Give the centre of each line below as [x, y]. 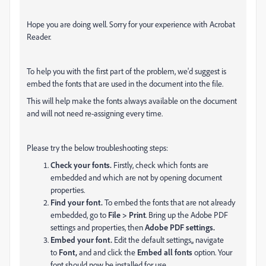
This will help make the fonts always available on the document [132, 101]
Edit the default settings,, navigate [169, 240]
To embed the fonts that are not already [170, 202]
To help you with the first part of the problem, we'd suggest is [126, 71]
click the [121, 252]
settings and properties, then [97, 227]
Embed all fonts [165, 252]
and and [92, 252]
